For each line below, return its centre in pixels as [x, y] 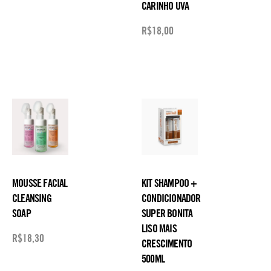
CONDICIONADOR [171, 198]
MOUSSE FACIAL [40, 183]
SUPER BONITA [167, 214]
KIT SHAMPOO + [169, 183]
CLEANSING [32, 198]
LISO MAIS [159, 229]
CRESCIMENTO [167, 244]
